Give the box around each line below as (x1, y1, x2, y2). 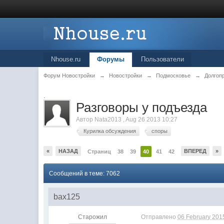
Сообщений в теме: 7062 (49, 170, 120, 177)
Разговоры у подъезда (76, 100, 207, 115)
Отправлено (141, 213, 178, 220)
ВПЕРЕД (184, 148, 207, 154)
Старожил (77, 213, 107, 220)
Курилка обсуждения (83, 128, 136, 134)
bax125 (53, 192, 80, 201)
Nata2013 (94, 116, 123, 123)
